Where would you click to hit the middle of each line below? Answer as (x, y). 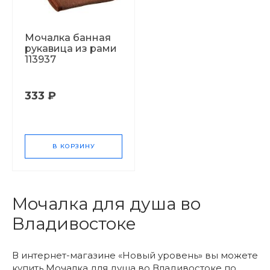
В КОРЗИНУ (74, 146)
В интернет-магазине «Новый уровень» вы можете (135, 255)
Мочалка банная (68, 38)
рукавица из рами (71, 49)
